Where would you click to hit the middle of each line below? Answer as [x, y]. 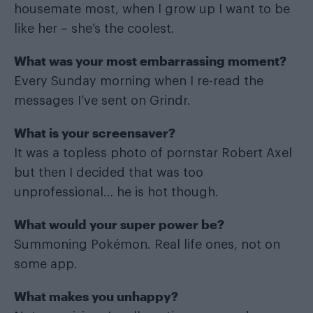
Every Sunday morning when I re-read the [139, 81]
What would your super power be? [119, 224]
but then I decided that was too [109, 173]
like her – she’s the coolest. [94, 29]
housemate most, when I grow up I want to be [152, 9]
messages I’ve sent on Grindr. [102, 101]
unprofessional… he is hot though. [116, 192]
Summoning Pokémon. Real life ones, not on [147, 245]
